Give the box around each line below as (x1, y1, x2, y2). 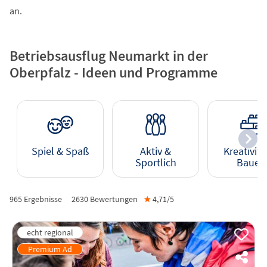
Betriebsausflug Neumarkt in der (10, 46, 208, 65)
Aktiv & (140, 144, 171, 158)
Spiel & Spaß (32, 144, 89, 158)
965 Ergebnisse (10, 193, 62, 204)
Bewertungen (88, 193, 138, 204)
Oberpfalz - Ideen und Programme (10, 63, 218, 82)
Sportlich (135, 156, 176, 169)
